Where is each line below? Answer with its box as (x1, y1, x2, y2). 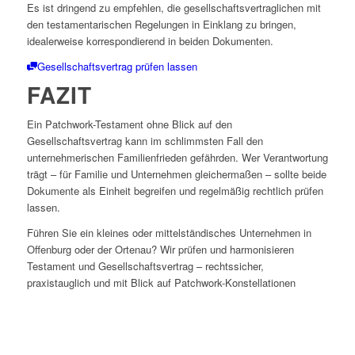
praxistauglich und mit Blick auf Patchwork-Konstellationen (26, 274, 296, 290)
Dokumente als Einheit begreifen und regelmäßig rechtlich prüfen (26, 182, 323, 198)
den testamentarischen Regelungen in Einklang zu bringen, (26, 16, 296, 32)
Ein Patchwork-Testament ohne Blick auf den (26, 116, 232, 132)
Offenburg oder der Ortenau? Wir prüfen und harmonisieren (26, 241, 294, 257)
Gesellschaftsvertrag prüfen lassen (36, 58, 197, 74)
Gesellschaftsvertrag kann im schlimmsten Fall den (26, 132, 263, 148)
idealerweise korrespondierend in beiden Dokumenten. (26, 32, 273, 48)
